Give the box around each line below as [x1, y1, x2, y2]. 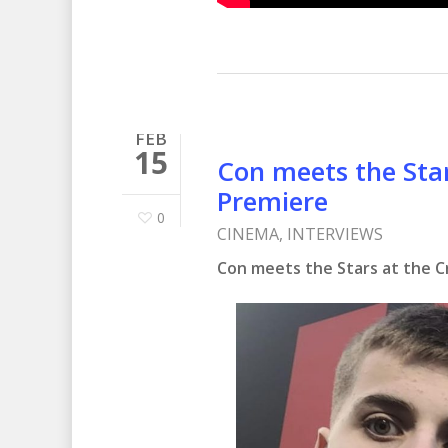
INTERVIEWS [287, 223, 383, 246]
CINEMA [217, 223, 279, 246]
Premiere [217, 183, 328, 220]
